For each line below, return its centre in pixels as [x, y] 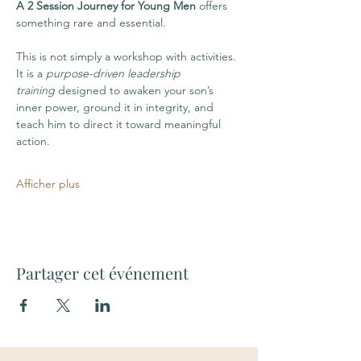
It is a [31, 73]
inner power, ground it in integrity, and [116, 107]
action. [35, 141]
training [35, 90]
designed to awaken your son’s [136, 90]
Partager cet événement [102, 273]
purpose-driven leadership [115, 73]
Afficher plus [48, 184]
